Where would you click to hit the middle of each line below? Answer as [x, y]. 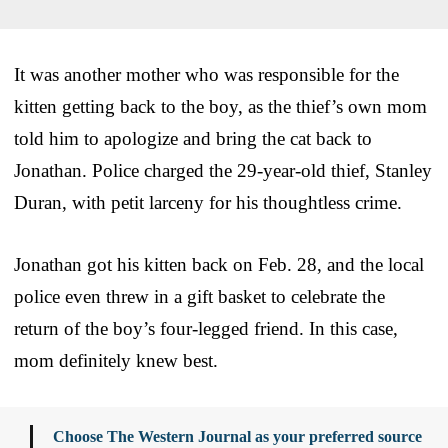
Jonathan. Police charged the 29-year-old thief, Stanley [223, 170]
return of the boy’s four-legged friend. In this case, [206, 328]
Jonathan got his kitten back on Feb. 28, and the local [219, 264]
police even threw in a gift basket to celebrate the [199, 296]
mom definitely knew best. [116, 360]
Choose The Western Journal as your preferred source [237, 436]
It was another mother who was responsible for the [206, 74]
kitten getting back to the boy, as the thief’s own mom [220, 106]
